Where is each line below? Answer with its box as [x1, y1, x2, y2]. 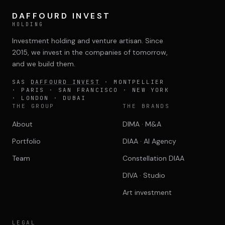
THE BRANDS [123, 102, 170, 109]
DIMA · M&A [123, 120, 161, 129]
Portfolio [12, 137, 41, 146]
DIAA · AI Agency [123, 137, 176, 146]
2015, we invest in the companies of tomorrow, [12, 48, 168, 57]
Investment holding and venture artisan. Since [12, 36, 163, 45]
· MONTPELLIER [99, 78, 165, 85]
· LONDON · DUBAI [12, 94, 86, 101]
